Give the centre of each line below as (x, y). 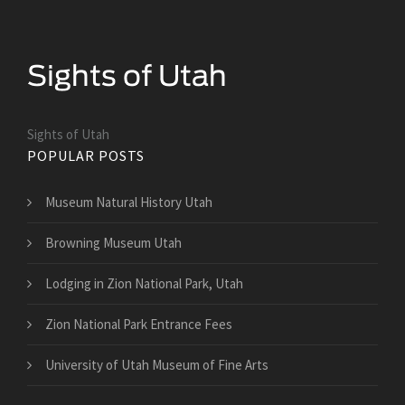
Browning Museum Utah (113, 242)
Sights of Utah (68, 134)
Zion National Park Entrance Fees (139, 324)
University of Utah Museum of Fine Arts (157, 364)
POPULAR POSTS (86, 155)
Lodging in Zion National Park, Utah (144, 283)
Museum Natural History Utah (129, 202)
